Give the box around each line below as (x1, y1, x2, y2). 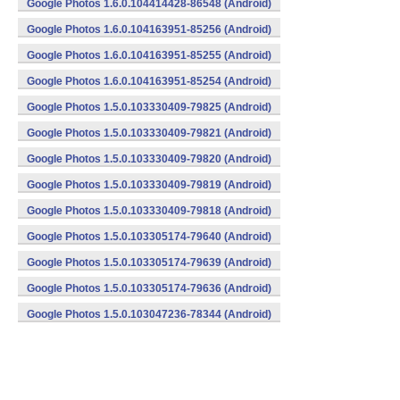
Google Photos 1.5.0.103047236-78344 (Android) (27, 308, 271, 321)
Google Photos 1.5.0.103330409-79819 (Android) (27, 179, 271, 191)
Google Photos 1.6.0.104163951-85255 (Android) (27, 49, 271, 62)
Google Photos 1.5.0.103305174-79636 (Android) (27, 282, 271, 295)
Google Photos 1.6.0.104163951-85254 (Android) (27, 75, 271, 87)
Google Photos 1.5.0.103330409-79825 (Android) (27, 101, 271, 113)
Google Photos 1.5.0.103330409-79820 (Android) (27, 153, 271, 165)
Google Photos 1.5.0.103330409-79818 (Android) (27, 204, 271, 217)
